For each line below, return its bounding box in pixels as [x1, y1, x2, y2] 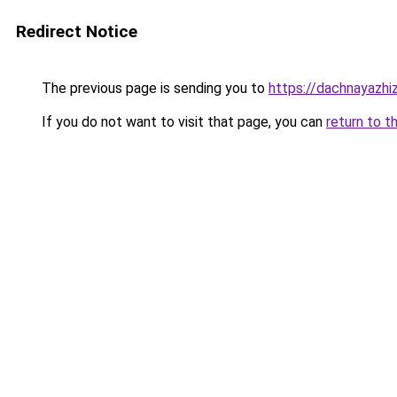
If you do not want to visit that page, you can [38, 113, 326, 130]
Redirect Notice [16, 21, 137, 42]
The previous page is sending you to [38, 80, 269, 97]
